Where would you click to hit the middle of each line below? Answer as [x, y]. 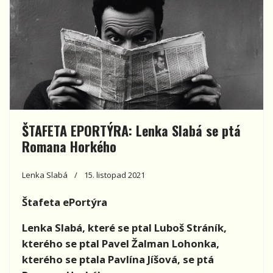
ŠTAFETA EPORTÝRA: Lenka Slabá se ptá [131, 130]
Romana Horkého [69, 146]
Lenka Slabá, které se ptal [88, 227]
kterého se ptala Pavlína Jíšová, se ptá [118, 259]
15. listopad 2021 [115, 175]
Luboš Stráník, [190, 227]
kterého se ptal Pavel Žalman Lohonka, [121, 243]
